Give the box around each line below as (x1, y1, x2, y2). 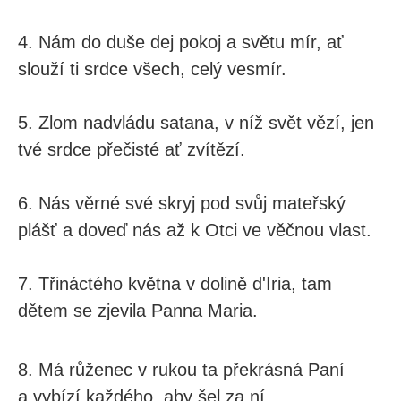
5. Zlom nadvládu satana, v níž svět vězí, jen (18, 113, 374, 132)
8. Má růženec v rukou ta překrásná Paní (18, 360, 345, 380)
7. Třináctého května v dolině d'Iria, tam (18, 274, 332, 294)
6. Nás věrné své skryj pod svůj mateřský (18, 193, 346, 213)
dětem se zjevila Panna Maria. (18, 301, 258, 320)
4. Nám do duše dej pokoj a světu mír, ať (18, 32, 344, 52)
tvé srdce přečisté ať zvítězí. (18, 140, 245, 159)
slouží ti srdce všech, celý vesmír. (18, 59, 286, 79)
